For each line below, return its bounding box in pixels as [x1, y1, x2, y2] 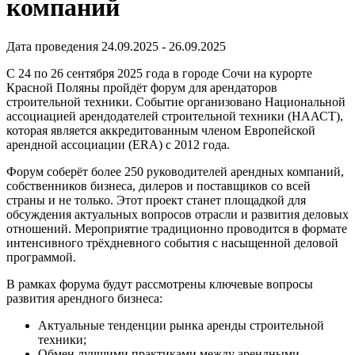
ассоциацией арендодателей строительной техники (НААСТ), [6, 109, 343, 123]
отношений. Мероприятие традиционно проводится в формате [6, 221, 347, 235]
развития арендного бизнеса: [6, 291, 162, 305]
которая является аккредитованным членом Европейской [6, 123, 315, 137]
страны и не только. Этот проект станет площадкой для [6, 193, 306, 207]
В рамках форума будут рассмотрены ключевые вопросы [6, 277, 313, 291]
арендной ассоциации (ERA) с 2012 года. [6, 137, 230, 151]
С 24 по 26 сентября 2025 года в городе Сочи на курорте [6, 66, 312, 80]
